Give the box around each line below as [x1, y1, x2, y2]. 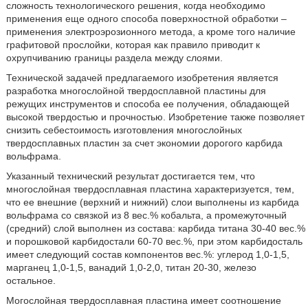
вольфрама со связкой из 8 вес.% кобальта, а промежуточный [5, 210, 287, 221]
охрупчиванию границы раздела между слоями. [5, 52, 223, 64]
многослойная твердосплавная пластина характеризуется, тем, [5, 184, 294, 195]
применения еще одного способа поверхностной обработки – [5, 13, 287, 25]
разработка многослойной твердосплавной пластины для [5, 85, 266, 97]
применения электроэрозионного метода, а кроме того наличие [5, 26, 296, 38]
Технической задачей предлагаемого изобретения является [5, 72, 278, 84]
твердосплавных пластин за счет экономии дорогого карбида [5, 137, 283, 149]
